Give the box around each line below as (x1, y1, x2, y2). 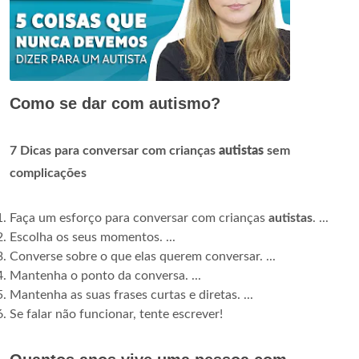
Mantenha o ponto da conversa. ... (10, 269, 201, 283)
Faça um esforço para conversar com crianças (10, 212, 268, 225)
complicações (10, 167, 87, 180)
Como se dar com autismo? (10, 95, 220, 113)
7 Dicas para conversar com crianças (10, 144, 219, 158)
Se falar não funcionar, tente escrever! (10, 308, 223, 321)
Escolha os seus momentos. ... (10, 231, 175, 244)
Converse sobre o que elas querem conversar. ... (10, 250, 276, 264)
